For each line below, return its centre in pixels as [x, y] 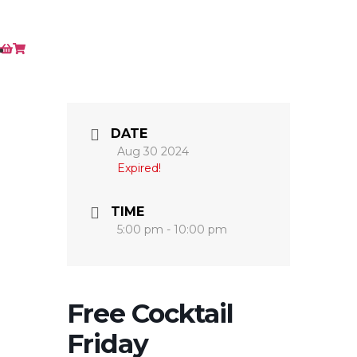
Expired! [139, 168]
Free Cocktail [150, 313]
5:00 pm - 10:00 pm [172, 229]
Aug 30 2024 [153, 151]
